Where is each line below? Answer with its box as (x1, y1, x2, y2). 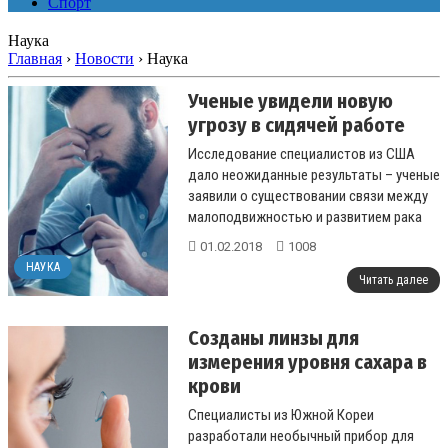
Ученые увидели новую (188, 89, 393, 113)
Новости (75, 50, 134, 67)
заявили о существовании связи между (188, 187, 428, 205)
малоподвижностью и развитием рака (188, 208, 422, 226)
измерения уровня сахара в (188, 350, 427, 374)
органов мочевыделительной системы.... (188, 229, 435, 247)
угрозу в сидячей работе (188, 113, 405, 137)
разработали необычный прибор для (188, 427, 414, 445)
